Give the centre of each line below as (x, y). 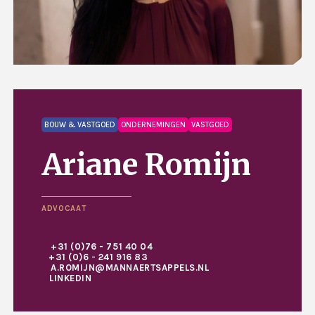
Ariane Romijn (146, 165)
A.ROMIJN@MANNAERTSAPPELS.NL (130, 268)
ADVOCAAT (64, 209)
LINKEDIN (71, 278)
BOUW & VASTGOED (80, 125)
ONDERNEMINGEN (153, 125)
